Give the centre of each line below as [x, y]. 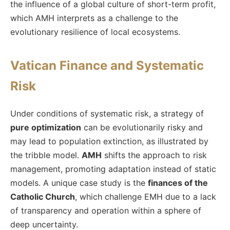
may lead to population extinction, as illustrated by [109, 141]
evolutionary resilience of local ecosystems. [95, 32]
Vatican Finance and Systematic [107, 65]
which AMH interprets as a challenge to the [94, 18]
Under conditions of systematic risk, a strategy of [107, 113]
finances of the [178, 183]
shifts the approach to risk [154, 155]
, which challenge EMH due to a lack [146, 196]
